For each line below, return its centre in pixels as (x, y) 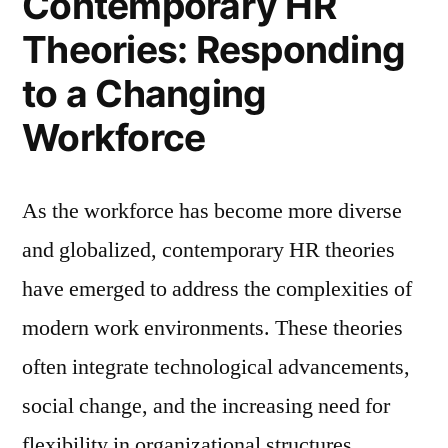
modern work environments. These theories (212, 327)
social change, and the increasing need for (206, 405)
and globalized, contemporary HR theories (208, 249)
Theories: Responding (214, 49)
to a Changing (144, 93)
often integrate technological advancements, (216, 366)
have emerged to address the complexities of (217, 288)
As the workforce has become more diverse (212, 210)
